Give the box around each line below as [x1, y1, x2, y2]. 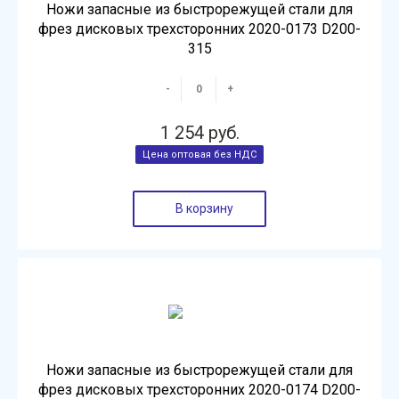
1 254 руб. [159, 122, 240, 143]
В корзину [175, 201, 233, 216]
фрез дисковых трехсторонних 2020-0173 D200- [38, 20, 361, 37]
